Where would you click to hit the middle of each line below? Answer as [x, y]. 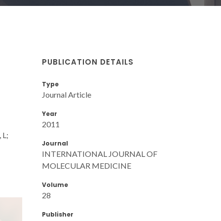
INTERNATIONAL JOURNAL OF [100, 153]
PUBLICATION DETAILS [88, 62]
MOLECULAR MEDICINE [87, 165]
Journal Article [67, 94]
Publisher [58, 214]
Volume [55, 184]
